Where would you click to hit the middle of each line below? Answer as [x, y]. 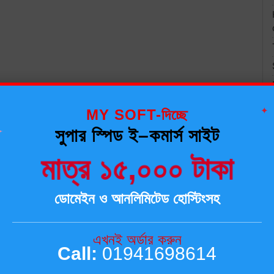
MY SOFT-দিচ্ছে [137, 115]
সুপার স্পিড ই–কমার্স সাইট [137, 135]
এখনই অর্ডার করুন [137, 239]
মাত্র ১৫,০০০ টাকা [137, 169]
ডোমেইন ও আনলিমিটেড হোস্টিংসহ [137, 198]
